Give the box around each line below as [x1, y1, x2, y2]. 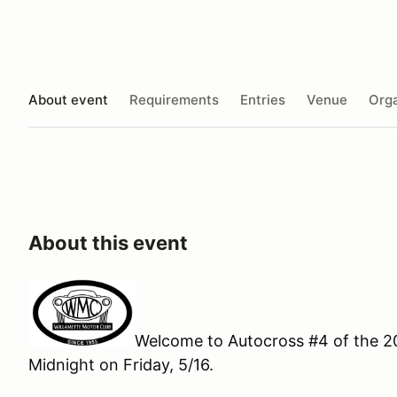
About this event [28, 231, 188, 254]
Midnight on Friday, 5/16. [28, 355, 222, 375]
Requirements [129, 90, 219, 108]
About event [28, 90, 108, 108]
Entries [240, 90, 285, 108]
